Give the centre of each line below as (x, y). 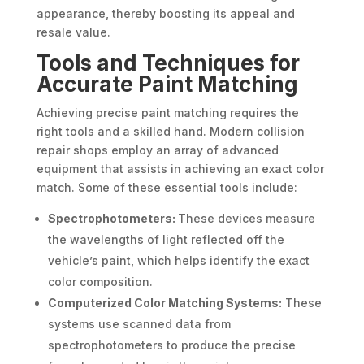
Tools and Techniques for (168, 63)
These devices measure (246, 219)
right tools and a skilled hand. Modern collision (170, 132)
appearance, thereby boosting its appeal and (165, 14)
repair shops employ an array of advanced (157, 150)
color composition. (100, 282)
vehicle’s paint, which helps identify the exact (178, 261)
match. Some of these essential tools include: (167, 188)
